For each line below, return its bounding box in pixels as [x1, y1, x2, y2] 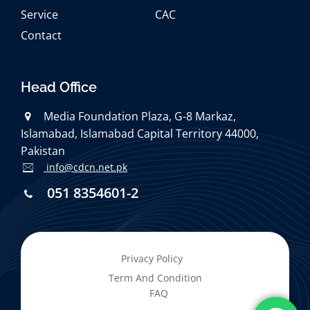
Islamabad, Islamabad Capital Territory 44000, [21, 126, 259, 141]
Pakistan [21, 143, 65, 158]
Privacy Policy [120, 252, 183, 265]
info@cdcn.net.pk [44, 161, 127, 174]
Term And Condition [108, 271, 202, 284]
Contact [21, 28, 62, 43]
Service [21, 7, 58, 22]
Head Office [21, 79, 97, 95]
